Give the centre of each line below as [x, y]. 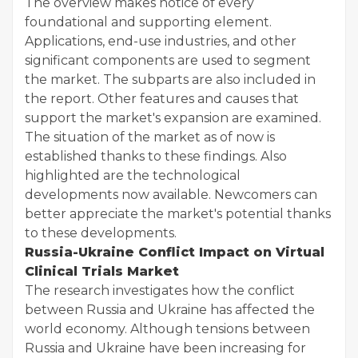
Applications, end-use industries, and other [161, 41]
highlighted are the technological [133, 175]
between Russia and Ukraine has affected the [170, 309]
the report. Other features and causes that [162, 98]
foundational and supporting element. [148, 22]
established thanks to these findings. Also [156, 156]
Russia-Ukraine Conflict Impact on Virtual [175, 252]
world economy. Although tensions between [167, 328]
